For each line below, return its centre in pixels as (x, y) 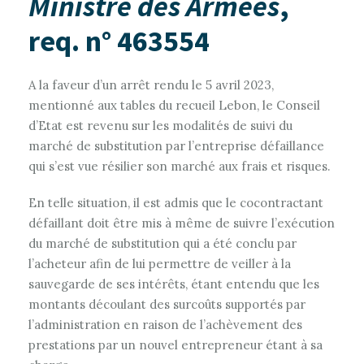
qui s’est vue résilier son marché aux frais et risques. (180, 166)
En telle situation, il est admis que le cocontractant (176, 203)
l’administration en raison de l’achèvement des (165, 325)
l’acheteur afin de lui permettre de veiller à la (160, 264)
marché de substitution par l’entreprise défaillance (176, 146)
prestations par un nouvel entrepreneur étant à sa (175, 345)
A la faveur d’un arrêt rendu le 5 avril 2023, (151, 85)
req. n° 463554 (119, 41)
